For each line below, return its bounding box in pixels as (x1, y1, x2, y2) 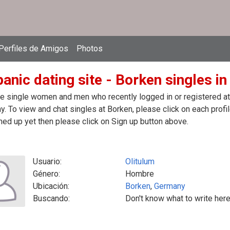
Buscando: (33, 194, 70, 203)
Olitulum (125, 157, 155, 166)
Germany (154, 181, 185, 191)
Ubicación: (33, 181, 69, 191)
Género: (33, 169, 60, 179)
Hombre (125, 169, 154, 179)
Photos (76, 44, 103, 53)
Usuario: (33, 157, 62, 166)
